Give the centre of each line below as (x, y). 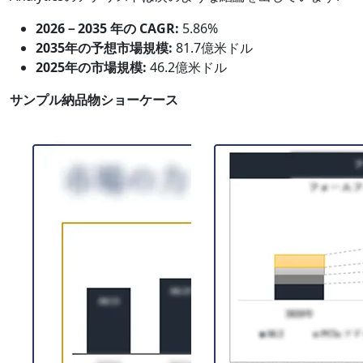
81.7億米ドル (213, 47)
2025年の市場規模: (91, 67)
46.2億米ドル (187, 67)
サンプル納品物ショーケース (94, 99)
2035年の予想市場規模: (104, 47)
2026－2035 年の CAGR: (107, 28)
